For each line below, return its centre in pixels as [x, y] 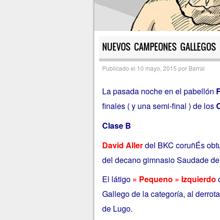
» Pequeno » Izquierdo [174, 179]
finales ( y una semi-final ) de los [159, 106]
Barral [196, 68]
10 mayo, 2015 [157, 68]
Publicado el [119, 68]
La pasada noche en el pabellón [159, 91]
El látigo [117, 179]
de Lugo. [117, 209]
